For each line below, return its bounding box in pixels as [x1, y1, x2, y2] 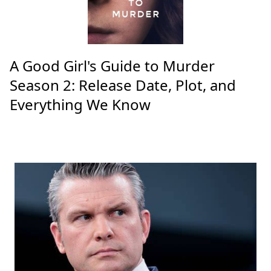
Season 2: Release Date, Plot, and [10, 75, 236, 96]
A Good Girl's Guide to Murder [10, 56, 215, 76]
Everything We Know [10, 94, 151, 115]
